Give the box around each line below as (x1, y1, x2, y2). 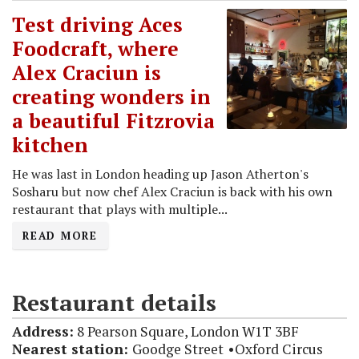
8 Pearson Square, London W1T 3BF (74, 321, 299, 341)
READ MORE (22, 228, 98, 243)
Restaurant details (12, 287, 216, 317)
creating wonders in (12, 83, 211, 111)
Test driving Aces (12, 11, 183, 38)
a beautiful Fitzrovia (12, 107, 215, 135)
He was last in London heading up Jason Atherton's (12, 165, 309, 184)
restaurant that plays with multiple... (12, 200, 228, 219)
